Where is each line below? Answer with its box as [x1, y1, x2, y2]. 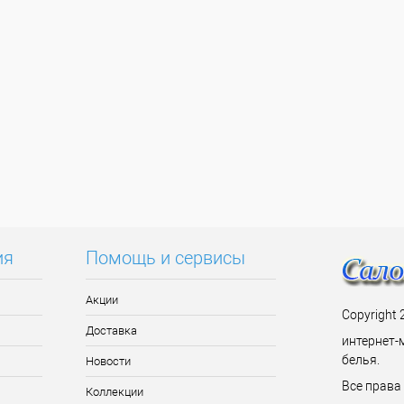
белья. [342, 353, 380, 367]
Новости [85, 354, 131, 368]
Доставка [85, 324, 137, 337]
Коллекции [85, 385, 143, 399]
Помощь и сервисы [85, 247, 245, 269]
